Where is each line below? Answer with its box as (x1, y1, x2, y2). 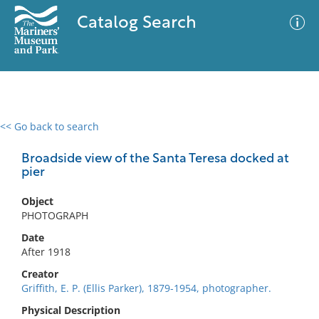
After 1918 (21, 245, 70, 258)
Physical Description (21, 303, 120, 317)
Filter (275, 135, 299, 145)
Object (21, 194, 53, 208)
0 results (11, 128, 52, 142)
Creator (21, 267, 58, 281)
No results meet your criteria (88, 207, 226, 221)
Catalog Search (76, 15, 197, 32)
